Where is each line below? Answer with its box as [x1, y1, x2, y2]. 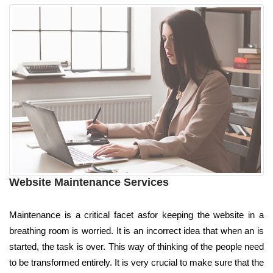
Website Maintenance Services [9, 176, 169, 189]
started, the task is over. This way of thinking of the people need [9, 241, 264, 252]
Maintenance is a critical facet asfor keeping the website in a [9, 210, 264, 221]
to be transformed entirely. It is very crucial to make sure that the [9, 257, 264, 268]
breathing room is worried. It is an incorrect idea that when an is [9, 225, 264, 236]
